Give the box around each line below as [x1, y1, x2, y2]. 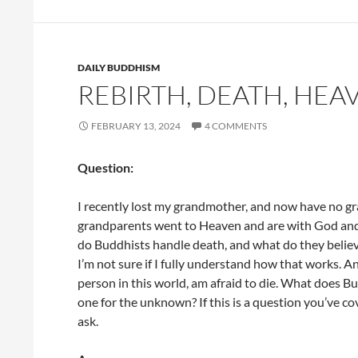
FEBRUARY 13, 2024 [91, 120, 181, 132]
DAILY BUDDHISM [78, 62, 160, 74]
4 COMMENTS [205, 120, 267, 132]
